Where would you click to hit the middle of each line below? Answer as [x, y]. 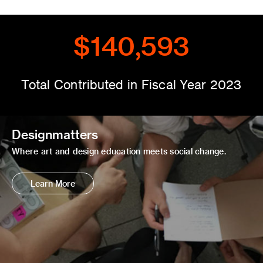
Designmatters [55, 134]
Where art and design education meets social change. [119, 151]
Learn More [53, 183]
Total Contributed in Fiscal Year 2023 [131, 84]
